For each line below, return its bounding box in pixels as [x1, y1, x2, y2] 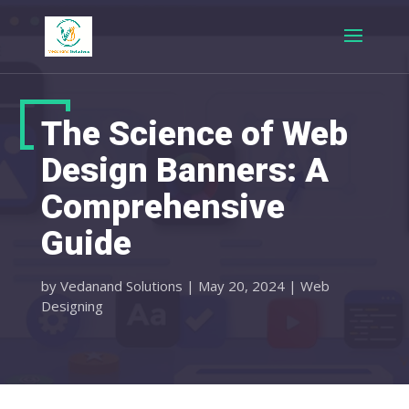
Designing [40, 297, 103, 315]
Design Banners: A [40, 151, 329, 190]
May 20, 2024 [197, 277, 285, 295]
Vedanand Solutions [59, 277, 183, 295]
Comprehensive [40, 187, 285, 226]
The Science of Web [40, 114, 348, 153]
